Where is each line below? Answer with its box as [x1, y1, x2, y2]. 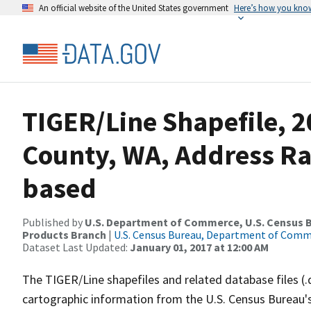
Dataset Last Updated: [22, 240, 130, 254]
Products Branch [22, 228, 106, 242]
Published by [22, 215, 85, 229]
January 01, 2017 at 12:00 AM [130, 240, 269, 254]
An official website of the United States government [39, 2, 228, 13]
